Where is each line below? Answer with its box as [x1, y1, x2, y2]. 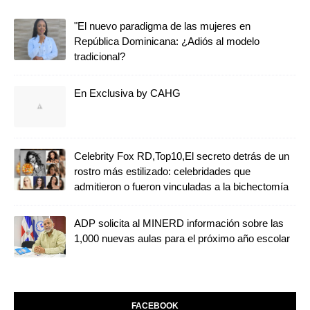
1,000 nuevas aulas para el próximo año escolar [74, 232, 290, 244]
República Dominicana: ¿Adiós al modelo [74, 35, 259, 47]
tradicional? [74, 50, 125, 62]
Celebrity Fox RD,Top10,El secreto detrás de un [74, 149, 289, 162]
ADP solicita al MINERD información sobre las [74, 217, 284, 229]
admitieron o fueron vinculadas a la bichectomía [74, 180, 289, 192]
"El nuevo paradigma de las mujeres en [74, 19, 250, 32]
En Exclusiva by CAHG [74, 86, 181, 99]
